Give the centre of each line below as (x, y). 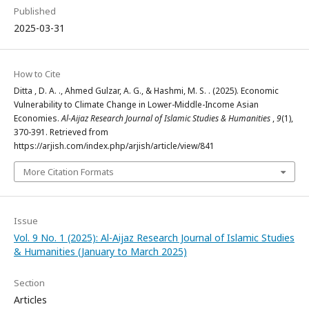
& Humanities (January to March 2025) (100, 251)
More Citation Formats (69, 171)
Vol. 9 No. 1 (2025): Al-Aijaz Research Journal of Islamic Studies (154, 237)
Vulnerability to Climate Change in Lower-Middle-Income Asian (136, 104)
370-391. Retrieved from (61, 132)
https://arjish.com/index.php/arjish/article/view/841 (114, 146)
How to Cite (37, 73)
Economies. (38, 118)
